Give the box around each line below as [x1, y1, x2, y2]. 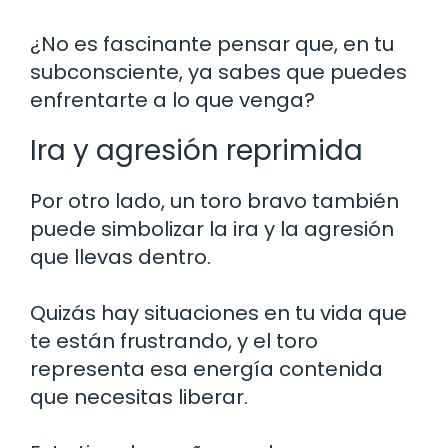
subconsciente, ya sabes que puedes [30, 57, 407, 86]
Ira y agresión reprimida [30, 130, 363, 170]
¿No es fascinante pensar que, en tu [30, 29, 394, 58]
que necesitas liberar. [30, 382, 248, 411]
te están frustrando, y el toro [30, 326, 318, 355]
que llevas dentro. [30, 242, 211, 271]
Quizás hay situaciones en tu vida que [30, 298, 407, 327]
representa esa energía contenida [30, 354, 383, 383]
